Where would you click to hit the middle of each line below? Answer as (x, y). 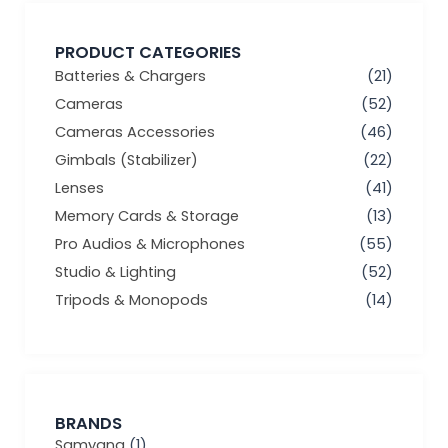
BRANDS (88, 424)
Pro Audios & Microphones (150, 244)
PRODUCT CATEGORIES (148, 53)
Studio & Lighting (115, 272)
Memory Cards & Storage (147, 216)
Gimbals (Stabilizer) (126, 160)
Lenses (79, 188)
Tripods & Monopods (131, 300)
